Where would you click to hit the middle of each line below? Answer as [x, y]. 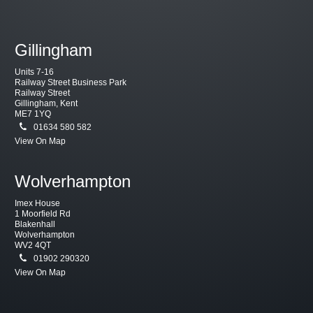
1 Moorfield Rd [43, 214]
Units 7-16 [35, 72]
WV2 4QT [33, 245]
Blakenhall [35, 224]
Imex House [38, 203]
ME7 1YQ [33, 114]
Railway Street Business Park [71, 82]
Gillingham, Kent [46, 103]
